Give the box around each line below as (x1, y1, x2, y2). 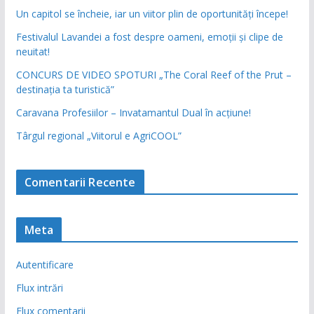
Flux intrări (15, 281, 63, 295)
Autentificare (15, 258, 74, 272)
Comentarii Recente (24, 175, 136, 191)
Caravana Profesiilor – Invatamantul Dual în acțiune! (15, 106, 251, 120)
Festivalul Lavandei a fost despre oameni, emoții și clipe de (15, 30, 283, 44)
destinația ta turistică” (15, 83, 114, 97)
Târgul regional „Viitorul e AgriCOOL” (15, 129, 182, 143)
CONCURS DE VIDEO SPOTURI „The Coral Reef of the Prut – (15, 68, 292, 82)
